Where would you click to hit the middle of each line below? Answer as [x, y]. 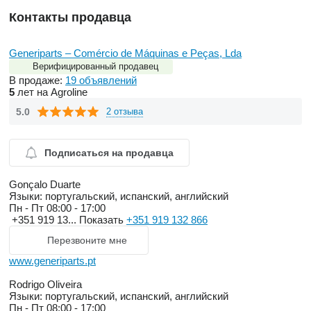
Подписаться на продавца [109, 153]
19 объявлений [101, 81]
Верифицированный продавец [95, 67]
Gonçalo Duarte [45, 185]
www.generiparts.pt [52, 261]
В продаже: [37, 81]
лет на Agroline [51, 92]
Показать [103, 220]
